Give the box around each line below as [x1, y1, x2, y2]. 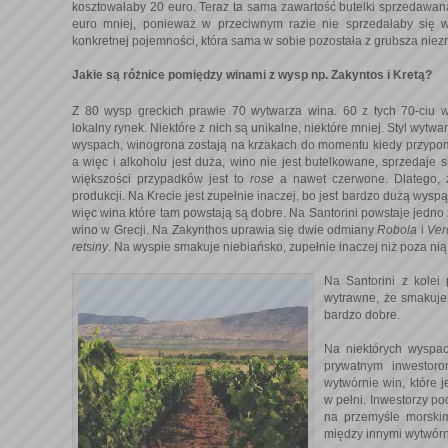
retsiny [72, 239, 108, 254]
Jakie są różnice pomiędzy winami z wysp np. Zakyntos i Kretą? [72, 68, 432, 83]
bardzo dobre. [324, 307, 400, 322]
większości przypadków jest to [72, 171, 250, 186]
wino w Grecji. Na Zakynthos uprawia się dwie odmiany [72, 222, 378, 237]
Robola [377, 222, 421, 237]
